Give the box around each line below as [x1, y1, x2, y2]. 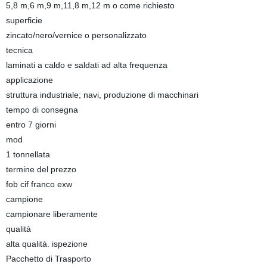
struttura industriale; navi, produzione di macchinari [5, 90, 198, 100]
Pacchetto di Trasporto [5, 254, 91, 263]
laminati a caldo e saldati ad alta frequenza [5, 60, 167, 70]
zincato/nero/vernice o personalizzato [5, 30, 147, 40]
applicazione [5, 75, 53, 85]
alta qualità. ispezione [5, 239, 88, 249]
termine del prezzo [5, 164, 76, 174]
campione [5, 194, 43, 204]
